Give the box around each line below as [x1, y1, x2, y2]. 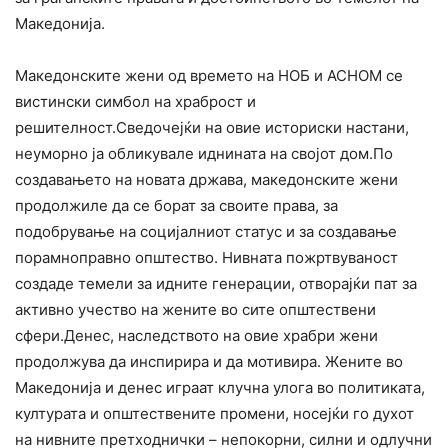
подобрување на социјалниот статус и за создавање [15, 222, 397, 242]
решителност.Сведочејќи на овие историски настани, [15, 118, 409, 138]
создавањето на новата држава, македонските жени [15, 170, 398, 190]
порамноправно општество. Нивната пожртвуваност [15, 248, 398, 268]
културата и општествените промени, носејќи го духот [15, 404, 414, 424]
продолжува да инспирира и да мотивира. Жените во [15, 352, 403, 372]
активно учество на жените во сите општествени [15, 300, 376, 320]
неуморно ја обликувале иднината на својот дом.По [15, 144, 393, 164]
